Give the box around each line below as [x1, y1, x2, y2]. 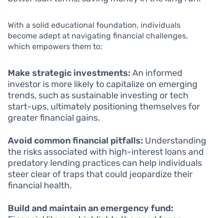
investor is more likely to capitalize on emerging [8, 79, 198, 90]
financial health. [8, 180, 72, 191]
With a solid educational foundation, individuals [8, 20, 181, 30]
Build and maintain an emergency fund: [8, 203, 173, 214]
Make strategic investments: [8, 68, 130, 79]
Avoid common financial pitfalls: [8, 135, 143, 146]
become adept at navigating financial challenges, [8, 31, 188, 41]
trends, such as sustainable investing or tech [8, 90, 188, 101]
